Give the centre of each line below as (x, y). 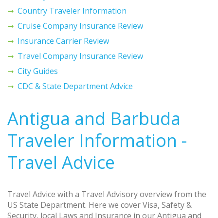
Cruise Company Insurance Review (80, 26)
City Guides (38, 71)
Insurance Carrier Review (63, 41)
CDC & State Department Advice (75, 86)
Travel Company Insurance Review (80, 56)
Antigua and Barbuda (94, 118)
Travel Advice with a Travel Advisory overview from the (107, 194)
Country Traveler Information (72, 10)
